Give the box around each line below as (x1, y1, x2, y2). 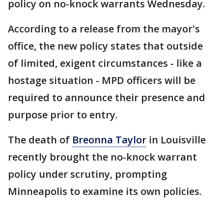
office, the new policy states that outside (8, 39, 203, 53)
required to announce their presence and (8, 91, 205, 104)
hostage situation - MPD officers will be (8, 74, 195, 87)
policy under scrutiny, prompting (8, 167, 167, 181)
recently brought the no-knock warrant (8, 150, 197, 164)
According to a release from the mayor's (8, 22, 200, 35)
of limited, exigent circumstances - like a (8, 56, 202, 70)
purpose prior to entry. (8, 108, 118, 121)
